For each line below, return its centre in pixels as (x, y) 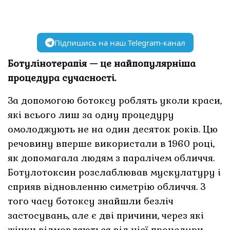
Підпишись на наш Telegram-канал (120, 43)
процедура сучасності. (62, 78)
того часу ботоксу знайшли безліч (91, 201)
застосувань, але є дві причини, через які (106, 216)
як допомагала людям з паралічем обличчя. (111, 158)
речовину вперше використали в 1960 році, (111, 144)
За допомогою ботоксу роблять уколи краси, (115, 101)
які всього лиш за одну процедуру (91, 115)
